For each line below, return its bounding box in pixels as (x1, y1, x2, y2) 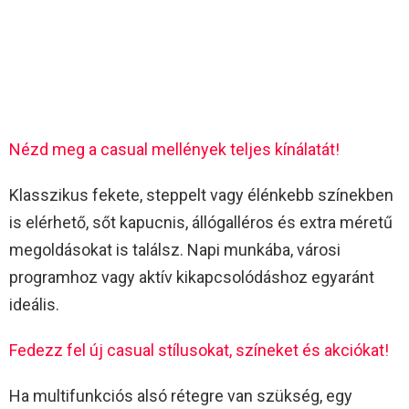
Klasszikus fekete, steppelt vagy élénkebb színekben (9, 184, 393, 204)
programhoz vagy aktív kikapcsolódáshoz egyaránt (9, 267, 374, 287)
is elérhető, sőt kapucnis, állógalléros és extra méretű (9, 212, 393, 232)
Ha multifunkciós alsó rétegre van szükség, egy (9, 385, 352, 405)
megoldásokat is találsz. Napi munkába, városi (9, 239, 341, 259)
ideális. (9, 294, 59, 314)
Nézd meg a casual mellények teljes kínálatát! (9, 139, 340, 159)
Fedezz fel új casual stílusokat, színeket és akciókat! (9, 340, 389, 360)
